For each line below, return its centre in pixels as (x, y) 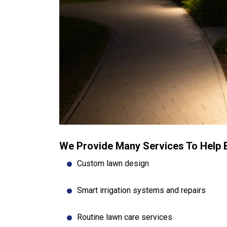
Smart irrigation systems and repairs (141, 190)
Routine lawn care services (125, 217)
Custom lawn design (113, 163)
